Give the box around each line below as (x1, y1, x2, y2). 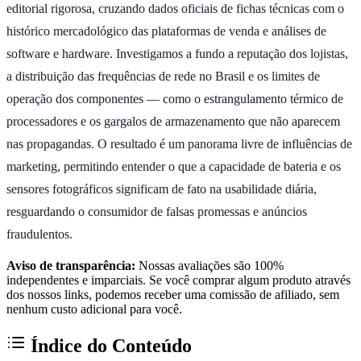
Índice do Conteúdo (26, 334, 192, 356)
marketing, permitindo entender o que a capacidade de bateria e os (6, 159, 341, 173)
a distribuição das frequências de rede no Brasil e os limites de (6, 68, 320, 83)
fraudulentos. (6, 226, 73, 241)
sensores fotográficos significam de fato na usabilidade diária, (6, 181, 317, 196)
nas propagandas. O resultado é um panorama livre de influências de (6, 136, 352, 151)
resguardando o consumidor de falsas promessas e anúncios (6, 204, 307, 218)
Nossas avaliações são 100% (135, 258, 284, 272)
